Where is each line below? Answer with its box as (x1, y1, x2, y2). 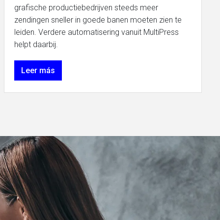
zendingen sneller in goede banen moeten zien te (14, 15, 182, 25)
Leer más (21, 66, 55, 75)
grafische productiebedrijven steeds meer (14, 3, 158, 12)
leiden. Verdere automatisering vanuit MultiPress (14, 27, 179, 37)
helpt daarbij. (14, 40, 60, 49)
